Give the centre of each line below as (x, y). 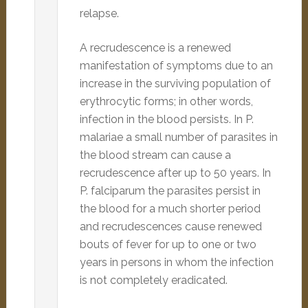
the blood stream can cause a (155, 155)
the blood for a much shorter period (170, 209)
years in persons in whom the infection (176, 262)
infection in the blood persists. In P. (166, 119)
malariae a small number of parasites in (178, 137)
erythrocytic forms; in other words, (166, 101)
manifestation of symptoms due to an (176, 66)
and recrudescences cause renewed (170, 227)
